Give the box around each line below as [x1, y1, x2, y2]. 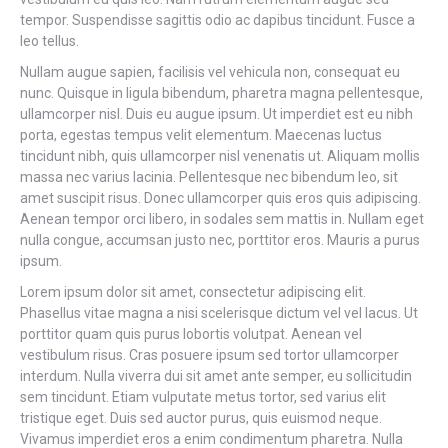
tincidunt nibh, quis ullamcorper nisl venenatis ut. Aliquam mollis [20, 148, 420, 164]
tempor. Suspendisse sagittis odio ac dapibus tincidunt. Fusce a [20, 12, 415, 28]
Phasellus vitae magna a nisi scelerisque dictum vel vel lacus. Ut [20, 305, 418, 321]
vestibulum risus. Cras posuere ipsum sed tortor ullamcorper [20, 347, 399, 363]
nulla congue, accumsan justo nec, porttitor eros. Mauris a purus [20, 232, 420, 248]
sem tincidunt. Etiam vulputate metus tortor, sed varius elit [20, 389, 386, 405]
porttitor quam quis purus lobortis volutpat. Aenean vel [20, 326, 362, 342]
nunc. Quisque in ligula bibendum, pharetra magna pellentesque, [20, 85, 423, 101]
